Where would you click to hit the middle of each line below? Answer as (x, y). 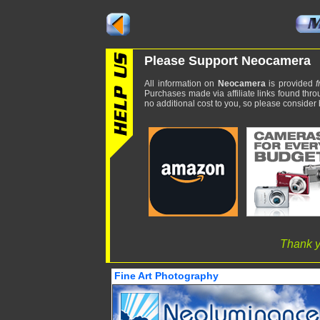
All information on (181, 84)
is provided (291, 84)
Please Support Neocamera (227, 61)
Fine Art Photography (166, 276)
